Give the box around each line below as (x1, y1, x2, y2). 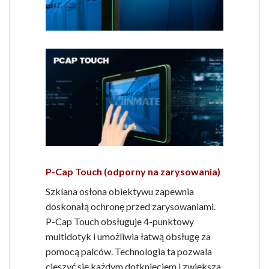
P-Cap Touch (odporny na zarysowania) (46, 166, 220, 178)
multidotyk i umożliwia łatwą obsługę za (46, 231, 211, 243)
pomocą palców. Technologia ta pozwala (46, 246, 212, 258)
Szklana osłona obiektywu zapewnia (46, 186, 194, 198)
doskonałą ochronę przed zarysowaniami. (46, 201, 216, 213)
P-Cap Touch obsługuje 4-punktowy (46, 216, 194, 228)
